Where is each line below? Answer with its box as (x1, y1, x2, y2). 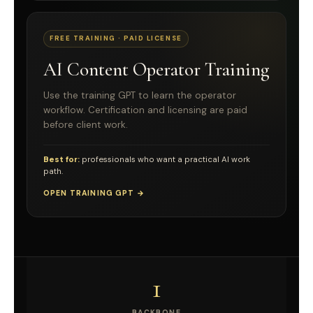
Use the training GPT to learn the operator (43, 89, 236, 101)
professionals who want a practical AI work (80, 154, 250, 165)
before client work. (43, 118, 128, 131)
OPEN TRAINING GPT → (43, 188, 145, 198)
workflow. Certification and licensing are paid (43, 103, 247, 116)
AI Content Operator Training (43, 57, 270, 81)
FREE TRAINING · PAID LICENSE (50, 34, 182, 43)
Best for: (43, 154, 80, 165)
